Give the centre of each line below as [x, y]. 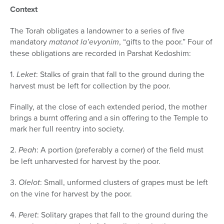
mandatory [29, 42]
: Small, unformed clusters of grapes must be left [124, 182]
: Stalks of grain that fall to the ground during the [120, 74]
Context [24, 9]
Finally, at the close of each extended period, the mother [108, 107]
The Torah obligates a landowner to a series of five [97, 31]
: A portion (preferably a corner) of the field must [120, 150]
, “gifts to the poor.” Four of [166, 42]
